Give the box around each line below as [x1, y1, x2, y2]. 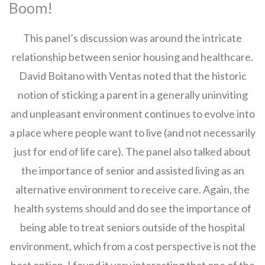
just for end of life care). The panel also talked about [14, 145, 251, 158]
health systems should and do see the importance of [14, 202, 251, 215]
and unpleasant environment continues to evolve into [10, 107, 255, 120]
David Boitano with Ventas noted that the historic [18, 69, 247, 82]
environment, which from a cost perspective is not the [9, 240, 256, 253]
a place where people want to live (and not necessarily [9, 126, 256, 139]
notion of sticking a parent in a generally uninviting [17, 88, 248, 101]
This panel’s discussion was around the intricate [23, 31, 242, 44]
